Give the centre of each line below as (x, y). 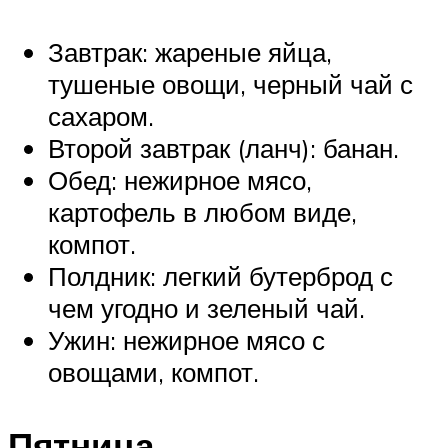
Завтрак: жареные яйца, (190, 51)
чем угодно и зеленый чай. (206, 307)
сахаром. (101, 115)
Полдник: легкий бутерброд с (220, 275)
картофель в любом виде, (202, 211)
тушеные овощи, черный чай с (230, 83)
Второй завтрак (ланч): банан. (223, 147)
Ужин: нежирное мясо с (186, 339)
